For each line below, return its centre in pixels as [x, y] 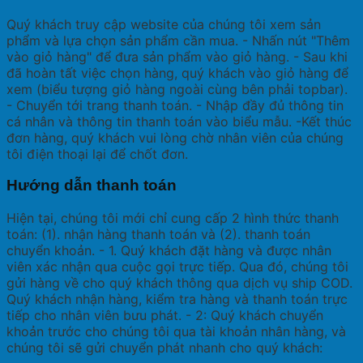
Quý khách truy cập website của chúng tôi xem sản [164, 24]
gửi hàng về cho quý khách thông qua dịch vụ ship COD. [179, 282]
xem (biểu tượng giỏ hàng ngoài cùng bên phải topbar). [177, 89]
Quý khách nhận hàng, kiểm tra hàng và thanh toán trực [177, 299]
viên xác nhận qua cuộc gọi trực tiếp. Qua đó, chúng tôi [177, 266]
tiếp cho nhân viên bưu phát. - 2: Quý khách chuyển [165, 315]
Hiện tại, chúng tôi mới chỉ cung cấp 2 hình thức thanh [173, 218]
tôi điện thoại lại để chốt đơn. [97, 154]
